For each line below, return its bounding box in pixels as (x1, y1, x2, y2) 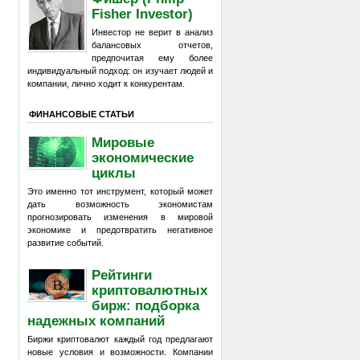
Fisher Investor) (92, 6, 194, 21)
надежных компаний (27, 313, 165, 328)
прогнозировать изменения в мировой (27, 212, 213, 222)
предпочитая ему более (92, 53, 213, 63)
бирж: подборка (92, 297, 200, 313)
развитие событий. (27, 238, 104, 247)
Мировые (92, 134, 155, 149)
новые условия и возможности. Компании (27, 347, 213, 357)
